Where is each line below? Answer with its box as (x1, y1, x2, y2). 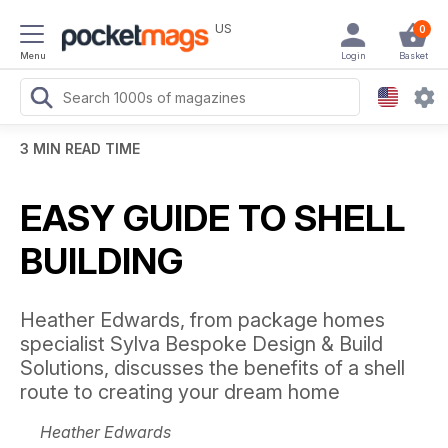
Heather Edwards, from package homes (20, 308, 385, 332)
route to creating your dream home (20, 380, 340, 404)
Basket (398, 50, 428, 61)
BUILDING (20, 239, 183, 283)
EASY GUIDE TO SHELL (20, 196, 405, 240)
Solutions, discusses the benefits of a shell (20, 356, 405, 380)
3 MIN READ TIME (20, 140, 140, 157)
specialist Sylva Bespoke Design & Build (20, 332, 383, 356)
